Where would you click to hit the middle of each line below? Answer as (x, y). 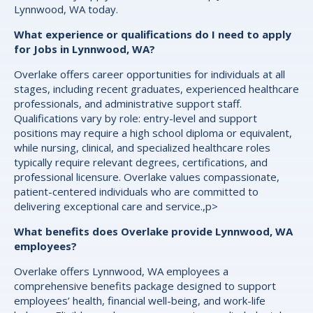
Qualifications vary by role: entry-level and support (136, 118)
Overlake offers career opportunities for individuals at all (150, 74)
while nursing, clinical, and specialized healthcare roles (142, 148)
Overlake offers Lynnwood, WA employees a (121, 271)
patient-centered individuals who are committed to (136, 192)
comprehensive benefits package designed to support (145, 286)
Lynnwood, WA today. (66, 9)
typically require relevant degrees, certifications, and (141, 162)
